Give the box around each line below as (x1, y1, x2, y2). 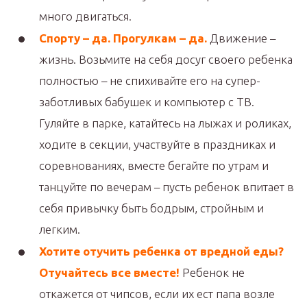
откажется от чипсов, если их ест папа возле (39, 286, 275, 300)
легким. (39, 222, 80, 236)
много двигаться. (39, 9, 132, 23)
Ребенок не (182, 265, 245, 279)
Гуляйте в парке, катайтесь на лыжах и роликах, (39, 116, 291, 130)
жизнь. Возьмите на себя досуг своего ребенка (39, 52, 293, 66)
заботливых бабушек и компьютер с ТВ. (39, 95, 254, 108)
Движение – (207, 31, 275, 45)
